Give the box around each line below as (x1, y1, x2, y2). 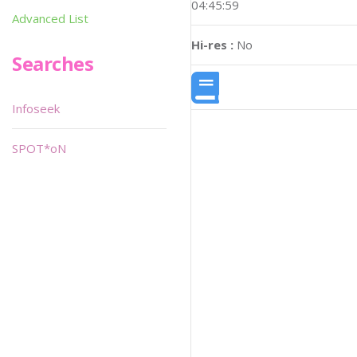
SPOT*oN (12, 140, 66, 156)
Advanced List (12, 10, 88, 26)
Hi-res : (191, 37, 233, 53)
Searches (12, 50, 94, 76)
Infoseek (12, 100, 60, 116)
